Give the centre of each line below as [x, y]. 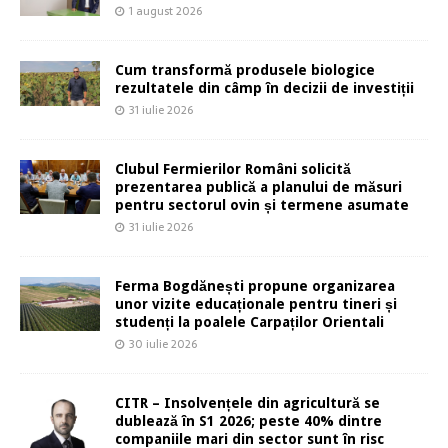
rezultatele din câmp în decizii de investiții [264, 88]
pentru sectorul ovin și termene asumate [262, 205]
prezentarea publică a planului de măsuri [258, 187]
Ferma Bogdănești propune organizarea [255, 286]
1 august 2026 [165, 11]
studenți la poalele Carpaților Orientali [249, 322]
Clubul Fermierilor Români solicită [233, 169]
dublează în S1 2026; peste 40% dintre [248, 421]
